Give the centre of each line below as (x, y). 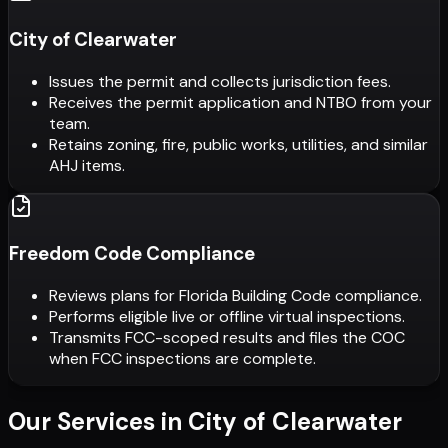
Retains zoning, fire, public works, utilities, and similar (238, 144)
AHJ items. (87, 165)
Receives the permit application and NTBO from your (240, 102)
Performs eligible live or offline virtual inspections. (227, 316)
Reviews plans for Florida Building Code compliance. (235, 295)
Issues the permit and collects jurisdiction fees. (220, 81)
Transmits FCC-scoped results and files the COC (227, 337)
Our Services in (95, 421)
